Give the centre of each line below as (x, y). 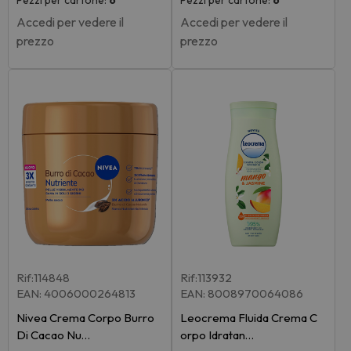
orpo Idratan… (217, 335)
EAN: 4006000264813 (76, 294)
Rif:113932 (206, 278)
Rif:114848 (43, 278)
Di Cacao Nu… (53, 335)
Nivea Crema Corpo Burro (85, 318)
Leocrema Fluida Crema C (249, 318)
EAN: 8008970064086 (242, 294)
